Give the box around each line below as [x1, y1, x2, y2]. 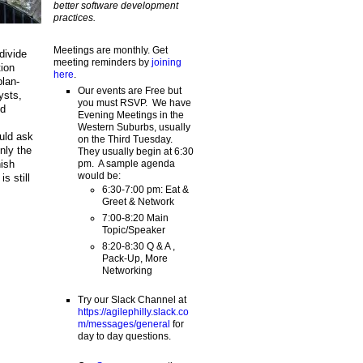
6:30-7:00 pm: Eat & [101, 183, 189, 195]
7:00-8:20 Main [101, 211, 169, 224]
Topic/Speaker [101, 224, 165, 236]
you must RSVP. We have [77, 96, 191, 109]
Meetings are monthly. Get [53, 44, 168, 56]
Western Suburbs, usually [77, 121, 190, 133]
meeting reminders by [53, 56, 152, 68]
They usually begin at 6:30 [77, 145, 194, 157]
